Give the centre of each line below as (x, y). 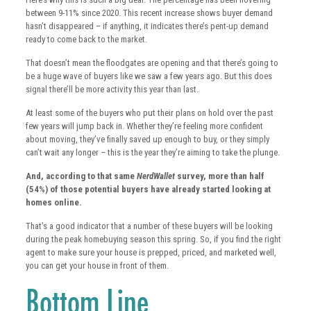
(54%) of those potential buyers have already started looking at (148, 190)
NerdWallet (157, 176)
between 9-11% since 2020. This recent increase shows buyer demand (149, 13)
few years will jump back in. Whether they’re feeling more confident (144, 126)
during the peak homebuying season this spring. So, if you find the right (153, 239)
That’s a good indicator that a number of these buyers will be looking (149, 226)
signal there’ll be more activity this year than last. (112, 90)
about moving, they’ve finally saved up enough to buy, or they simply (147, 140)
